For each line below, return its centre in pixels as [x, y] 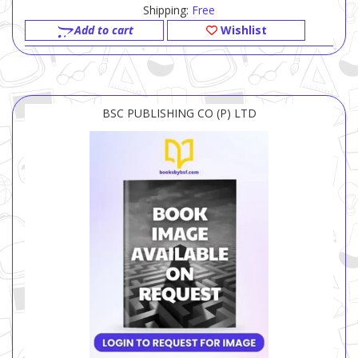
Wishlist [242, 30]
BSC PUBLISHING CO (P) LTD [179, 113]
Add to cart [103, 30]
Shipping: [167, 10]
